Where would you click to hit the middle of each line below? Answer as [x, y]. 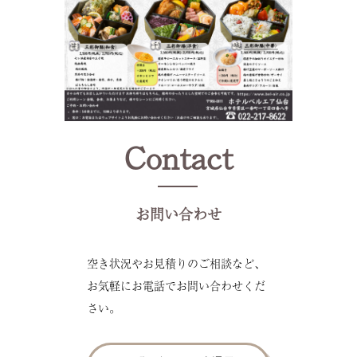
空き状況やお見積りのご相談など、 [177, 263]
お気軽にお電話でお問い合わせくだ [177, 286]
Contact [178, 157]
